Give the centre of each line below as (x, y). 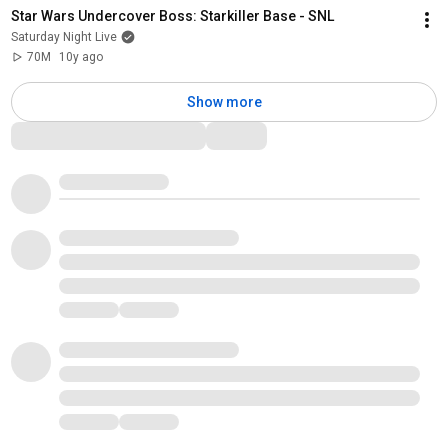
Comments (55, 133)
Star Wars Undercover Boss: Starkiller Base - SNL (172, 15)
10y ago (80, 56)
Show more (224, 101)
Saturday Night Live (63, 36)
